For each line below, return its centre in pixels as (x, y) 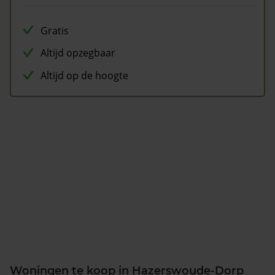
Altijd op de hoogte (84, 76)
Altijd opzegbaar (78, 53)
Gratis (55, 30)
